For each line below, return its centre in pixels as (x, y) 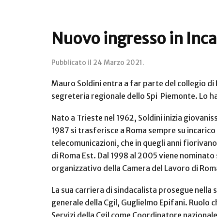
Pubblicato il (72, 62)
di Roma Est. (74, 155)
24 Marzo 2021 (118, 62)
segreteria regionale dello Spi (104, 96)
